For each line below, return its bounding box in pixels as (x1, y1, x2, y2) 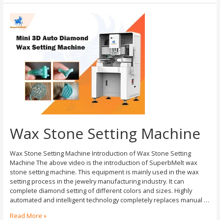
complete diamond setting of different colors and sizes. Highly (9, 186, 192, 195)
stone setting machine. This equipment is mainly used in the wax (9, 167, 199, 177)
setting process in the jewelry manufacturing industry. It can (9, 177, 184, 186)
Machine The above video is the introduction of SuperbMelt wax (9, 158, 197, 167)
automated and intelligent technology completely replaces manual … (9, 195, 209, 205)
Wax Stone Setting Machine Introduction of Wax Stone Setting (9, 149, 191, 158)
